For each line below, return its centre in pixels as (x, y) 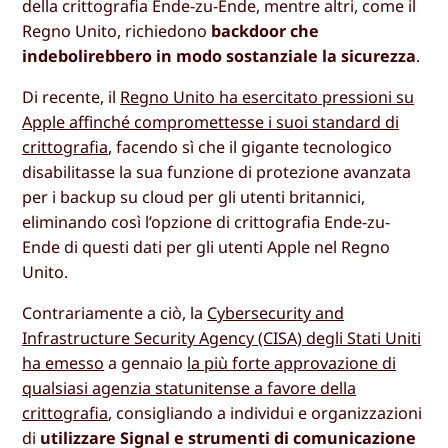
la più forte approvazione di (292, 362)
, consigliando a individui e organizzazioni (265, 412)
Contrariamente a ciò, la (115, 312)
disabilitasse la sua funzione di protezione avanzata (217, 171)
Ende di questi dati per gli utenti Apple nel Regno (206, 246)
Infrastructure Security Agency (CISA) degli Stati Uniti (222, 337)
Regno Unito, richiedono (117, 30)
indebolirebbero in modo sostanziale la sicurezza (219, 55)
